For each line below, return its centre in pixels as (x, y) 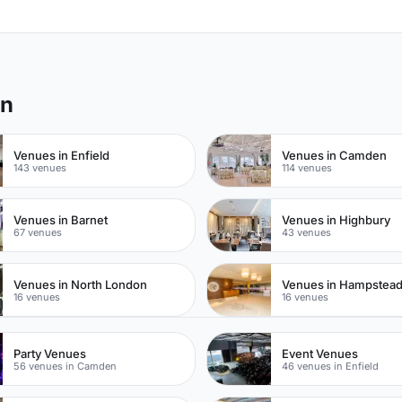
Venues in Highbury (336, 219)
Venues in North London (81, 284)
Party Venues (50, 353)
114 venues (307, 167)
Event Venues (320, 353)
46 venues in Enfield (331, 366)
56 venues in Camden (66, 366)
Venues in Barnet (61, 219)
